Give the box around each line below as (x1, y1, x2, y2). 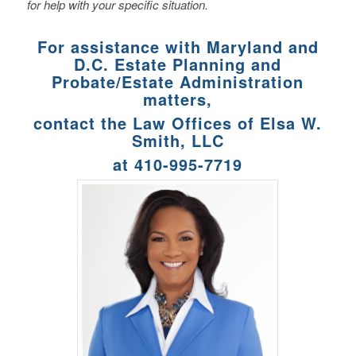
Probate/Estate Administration (52, 69, 304, 93)
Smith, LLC (131, 128, 224, 152)
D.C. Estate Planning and (74, 52, 282, 75)
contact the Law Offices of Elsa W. (33, 110, 323, 134)
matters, (143, 87, 213, 110)
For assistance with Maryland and (37, 34, 319, 58)
